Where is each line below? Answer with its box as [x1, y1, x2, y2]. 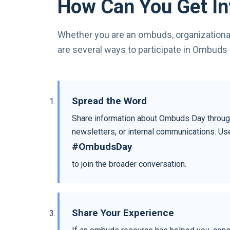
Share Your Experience [72, 206, 174, 219]
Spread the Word [72, 94, 147, 107]
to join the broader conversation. [72, 159, 186, 169]
